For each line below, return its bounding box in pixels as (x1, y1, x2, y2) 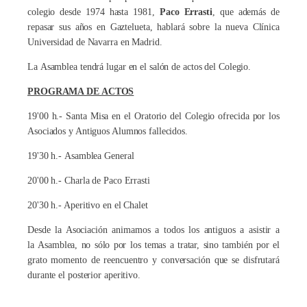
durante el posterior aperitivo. (27, 269, 140, 280)
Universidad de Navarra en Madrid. (27, 36, 162, 47)
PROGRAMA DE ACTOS (27, 86, 134, 97)
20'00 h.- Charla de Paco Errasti (27, 175, 150, 186)
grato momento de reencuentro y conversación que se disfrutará (27, 254, 280, 265)
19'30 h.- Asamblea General (27, 150, 134, 161)
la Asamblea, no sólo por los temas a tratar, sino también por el (27, 239, 280, 250)
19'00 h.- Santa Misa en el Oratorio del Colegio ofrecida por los (27, 110, 280, 121)
